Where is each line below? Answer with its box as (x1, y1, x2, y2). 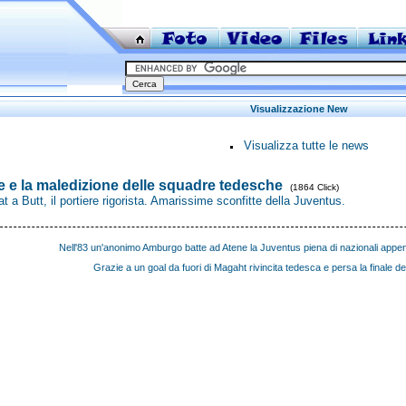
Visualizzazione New (250, 103, 348, 114)
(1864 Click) (290, 182, 339, 192)
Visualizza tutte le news (243, 139, 369, 152)
